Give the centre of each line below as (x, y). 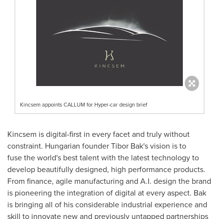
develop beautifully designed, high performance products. (106, 169)
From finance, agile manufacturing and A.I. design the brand (109, 181)
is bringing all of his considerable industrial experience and (107, 204)
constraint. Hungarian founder (59, 146)
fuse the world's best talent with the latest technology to (103, 157)
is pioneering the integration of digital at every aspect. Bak (107, 193)
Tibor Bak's (130, 146)
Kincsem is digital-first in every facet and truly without (99, 134)
